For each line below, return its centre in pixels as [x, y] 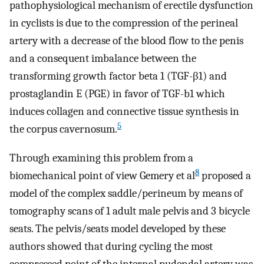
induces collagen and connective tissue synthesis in [124, 112]
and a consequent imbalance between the [103, 59]
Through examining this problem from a [101, 158]
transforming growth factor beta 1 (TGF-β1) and [118, 76]
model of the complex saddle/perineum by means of [126, 193]
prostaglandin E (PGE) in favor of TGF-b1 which [117, 94]
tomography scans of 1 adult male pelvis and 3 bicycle [130, 211]
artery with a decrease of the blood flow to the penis [126, 41]
